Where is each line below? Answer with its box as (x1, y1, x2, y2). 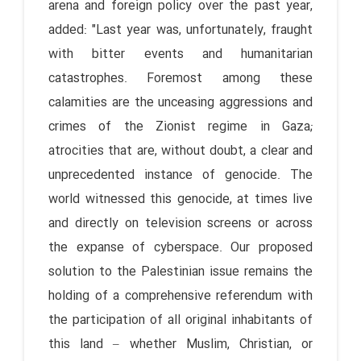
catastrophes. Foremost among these (48, 68, 313, 89)
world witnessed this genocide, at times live (48, 189, 313, 210)
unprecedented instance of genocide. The (48, 164, 313, 185)
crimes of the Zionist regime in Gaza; (48, 116, 313, 137)
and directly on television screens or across (48, 213, 313, 234)
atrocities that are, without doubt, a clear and (48, 140, 313, 161)
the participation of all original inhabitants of (48, 309, 313, 330)
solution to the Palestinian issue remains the (48, 261, 313, 282)
